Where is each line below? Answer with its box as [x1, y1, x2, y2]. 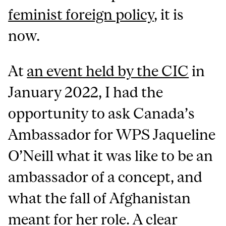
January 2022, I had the [8, 84, 163, 100]
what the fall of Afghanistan [8, 190, 191, 206]
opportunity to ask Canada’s [8, 105, 195, 122]
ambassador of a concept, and [8, 168, 203, 185]
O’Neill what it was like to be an [8, 147, 213, 164]
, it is [154, 6, 184, 23]
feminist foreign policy [8, 6, 154, 23]
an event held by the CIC [27, 63, 189, 79]
